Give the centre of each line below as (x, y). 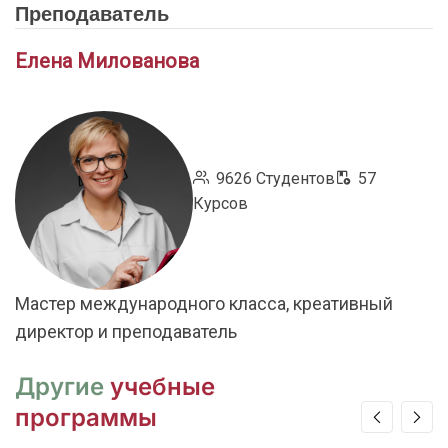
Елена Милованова (107, 61)
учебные (162, 386)
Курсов (221, 203)
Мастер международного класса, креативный (204, 303)
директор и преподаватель (126, 331)
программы (86, 417)
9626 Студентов (276, 178)
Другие (62, 386)
